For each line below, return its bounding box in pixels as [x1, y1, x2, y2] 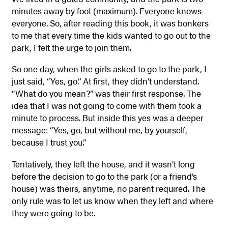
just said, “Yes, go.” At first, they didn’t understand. [11, 75, 199, 88]
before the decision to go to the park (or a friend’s [11, 169, 197, 182]
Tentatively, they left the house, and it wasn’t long [11, 157, 195, 170]
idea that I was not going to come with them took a [11, 99, 202, 112]
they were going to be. [11, 206, 95, 219]
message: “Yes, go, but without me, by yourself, [11, 124, 187, 136]
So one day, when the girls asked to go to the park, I [11, 63, 207, 75]
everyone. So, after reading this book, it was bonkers [11, 16, 209, 29]
